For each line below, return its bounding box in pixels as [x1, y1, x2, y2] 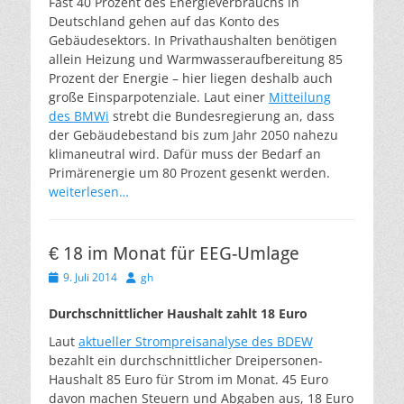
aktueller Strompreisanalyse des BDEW [78, 333, 313, 350]
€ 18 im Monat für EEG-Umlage [49, 243, 299, 264]
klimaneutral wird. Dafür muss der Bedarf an [49, 145, 321, 162]
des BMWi [49, 107, 109, 124]
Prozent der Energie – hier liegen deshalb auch [49, 69, 333, 87]
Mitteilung [269, 88, 331, 106]
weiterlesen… [49, 183, 129, 200]
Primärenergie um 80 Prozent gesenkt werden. [49, 164, 330, 181]
